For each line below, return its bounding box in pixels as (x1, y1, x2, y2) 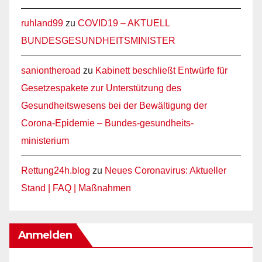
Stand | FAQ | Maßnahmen (21, 183, 131, 194)
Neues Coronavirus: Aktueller (105, 166, 226, 176)
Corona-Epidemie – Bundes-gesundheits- (21, 118, 194, 129)
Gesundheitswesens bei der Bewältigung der (21, 101, 207, 111)
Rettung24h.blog (21, 166, 90, 176)
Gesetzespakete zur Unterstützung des (21, 83, 181, 94)
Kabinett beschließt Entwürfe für (95, 65, 227, 76)
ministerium (21, 136, 69, 146)
